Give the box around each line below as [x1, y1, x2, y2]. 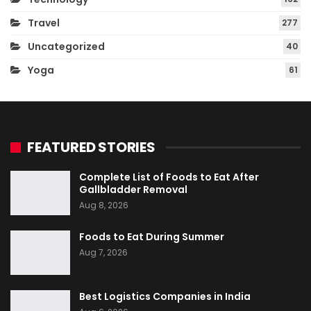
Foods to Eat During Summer [79, 229, 224, 244]
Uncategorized [28, 40, 105, 54]
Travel [28, 16, 60, 31]
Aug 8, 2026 [79, 199, 128, 212]
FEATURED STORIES [27, 137, 155, 158]
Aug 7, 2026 [79, 246, 128, 258]
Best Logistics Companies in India [79, 289, 251, 303]
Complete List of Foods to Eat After [79, 170, 259, 185]
